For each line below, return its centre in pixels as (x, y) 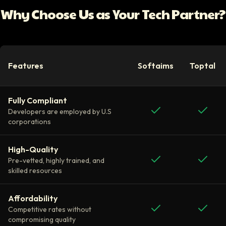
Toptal (203, 66)
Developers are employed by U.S (60, 111)
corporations (30, 122)
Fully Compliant (38, 100)
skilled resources (35, 171)
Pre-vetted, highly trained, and (56, 160)
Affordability (33, 198)
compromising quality (42, 219)
